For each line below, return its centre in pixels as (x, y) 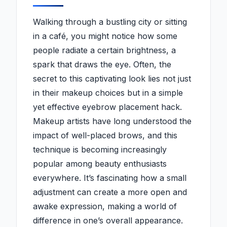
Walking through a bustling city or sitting (110, 22)
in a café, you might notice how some (105, 36)
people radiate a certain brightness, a (104, 50)
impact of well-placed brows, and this (105, 136)
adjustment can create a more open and (110, 192)
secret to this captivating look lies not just (112, 79)
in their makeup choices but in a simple (108, 93)
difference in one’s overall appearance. (108, 221)
